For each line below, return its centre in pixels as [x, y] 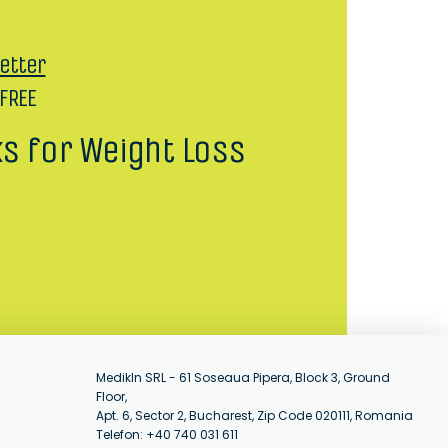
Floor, [111, 397]
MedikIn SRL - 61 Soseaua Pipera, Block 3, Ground [243, 378]
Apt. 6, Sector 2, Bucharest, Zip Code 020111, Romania [254, 416]
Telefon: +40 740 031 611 [167, 435]
